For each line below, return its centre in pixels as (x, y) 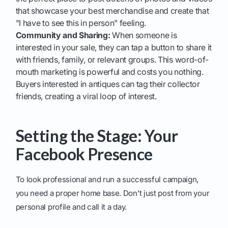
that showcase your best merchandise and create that (112, 11)
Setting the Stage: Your (97, 136)
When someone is (144, 35)
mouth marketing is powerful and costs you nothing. (109, 72)
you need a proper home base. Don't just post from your (112, 193)
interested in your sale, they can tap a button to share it (114, 48)
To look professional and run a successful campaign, (107, 180)
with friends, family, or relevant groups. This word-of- (112, 60)
